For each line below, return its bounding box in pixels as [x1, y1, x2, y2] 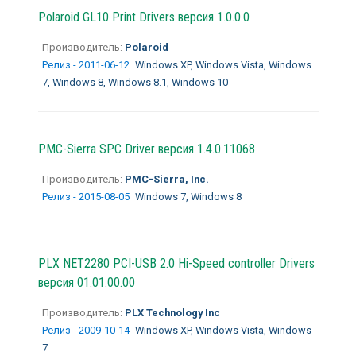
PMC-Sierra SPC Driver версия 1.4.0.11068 [37, 141, 255, 157]
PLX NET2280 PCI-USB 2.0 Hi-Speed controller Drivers [37, 255, 315, 271]
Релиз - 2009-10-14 [41, 323, 132, 336]
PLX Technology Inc [122, 306, 220, 319]
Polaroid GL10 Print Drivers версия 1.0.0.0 [37, 9, 250, 25]
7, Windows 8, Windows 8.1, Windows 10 [41, 75, 228, 88]
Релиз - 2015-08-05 [41, 190, 132, 203]
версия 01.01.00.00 [37, 274, 135, 290]
